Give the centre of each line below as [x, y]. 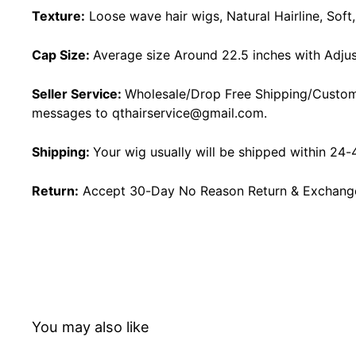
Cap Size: [61, 54]
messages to [70, 112]
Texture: [58, 15]
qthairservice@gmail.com [186, 112]
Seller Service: [78, 93]
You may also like [91, 326]
